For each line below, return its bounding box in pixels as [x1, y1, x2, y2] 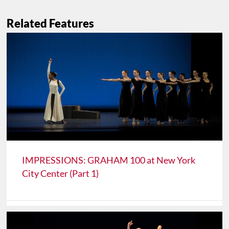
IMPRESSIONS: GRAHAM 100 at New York [22, 154, 196, 166]
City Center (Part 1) [22, 167, 99, 179]
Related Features [7, 16, 95, 31]
